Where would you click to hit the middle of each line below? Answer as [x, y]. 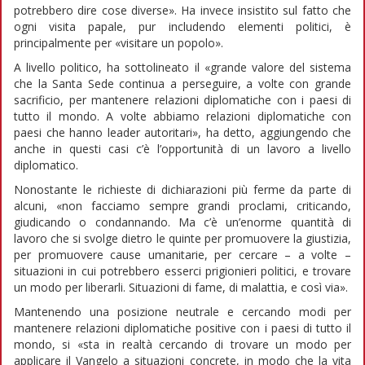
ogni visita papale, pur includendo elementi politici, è [182, 26]
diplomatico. [46, 165]
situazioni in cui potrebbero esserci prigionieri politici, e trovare [182, 270]
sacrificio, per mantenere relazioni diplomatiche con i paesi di [182, 99]
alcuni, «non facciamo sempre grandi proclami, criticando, [182, 205]
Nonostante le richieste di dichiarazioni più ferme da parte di [182, 189]
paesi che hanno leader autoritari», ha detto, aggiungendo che [182, 132]
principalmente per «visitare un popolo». [119, 42]
